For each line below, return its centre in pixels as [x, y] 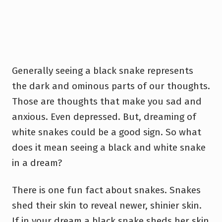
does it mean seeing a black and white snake [109, 147]
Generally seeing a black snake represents [103, 70]
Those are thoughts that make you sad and [107, 101]
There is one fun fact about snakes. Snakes [106, 190]
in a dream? [37, 163]
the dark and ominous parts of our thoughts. [111, 86]
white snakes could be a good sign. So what [107, 132]
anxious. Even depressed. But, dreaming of [104, 116]
